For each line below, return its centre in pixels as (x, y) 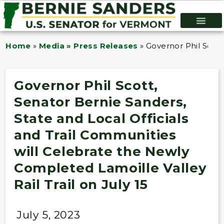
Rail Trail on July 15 (81, 184)
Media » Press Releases (88, 46)
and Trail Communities (95, 135)
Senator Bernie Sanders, (100, 102)
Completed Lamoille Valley (110, 168)
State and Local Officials (101, 118)
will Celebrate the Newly (102, 151)
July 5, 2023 (48, 214)
